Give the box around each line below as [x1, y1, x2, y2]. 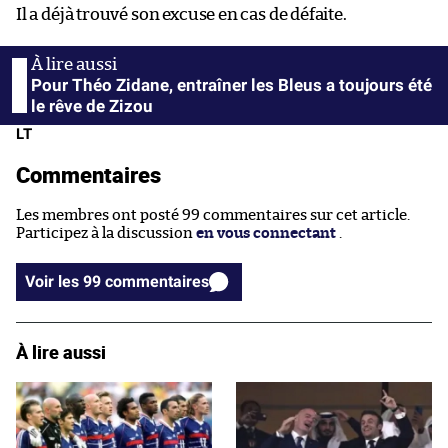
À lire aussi [16, 339, 106, 364]
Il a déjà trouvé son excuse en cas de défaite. [16, 5, 347, 23]
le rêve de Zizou [31, 95, 153, 116]
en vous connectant [196, 225, 336, 241]
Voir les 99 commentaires [105, 271, 209, 291]
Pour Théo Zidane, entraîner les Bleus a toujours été [31, 74, 432, 95]
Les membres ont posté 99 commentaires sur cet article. [16, 207, 410, 223]
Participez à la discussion [16, 225, 196, 241]
